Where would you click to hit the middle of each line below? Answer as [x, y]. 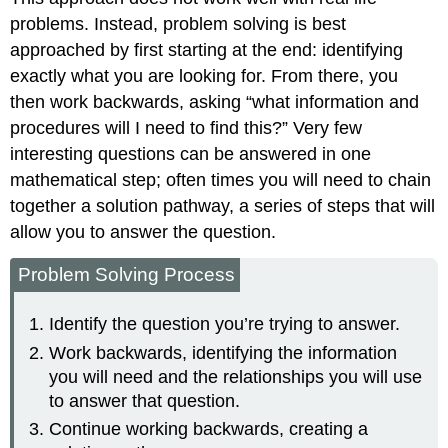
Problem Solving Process [127, 274]
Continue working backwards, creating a [209, 428]
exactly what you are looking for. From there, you [204, 75]
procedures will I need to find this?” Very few [186, 127]
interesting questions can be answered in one [191, 153]
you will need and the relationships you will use [236, 376]
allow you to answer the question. [143, 231]
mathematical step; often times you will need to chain [221, 179]
